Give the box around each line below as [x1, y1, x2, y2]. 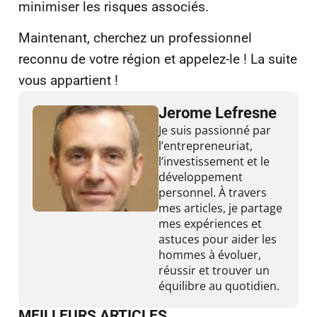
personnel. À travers [158, 184, 267, 200]
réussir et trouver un [158, 262, 270, 278]
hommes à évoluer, [158, 246, 261, 263]
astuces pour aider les [158, 231, 277, 247]
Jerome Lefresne [158, 103, 277, 122]
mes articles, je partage [158, 200, 282, 216]
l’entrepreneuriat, [158, 137, 253, 154]
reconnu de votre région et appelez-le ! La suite [18, 51, 297, 68]
